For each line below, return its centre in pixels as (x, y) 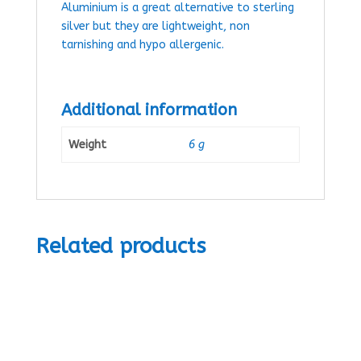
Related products (120, 246)
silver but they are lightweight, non (155, 26)
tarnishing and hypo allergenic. (142, 45)
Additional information (149, 110)
